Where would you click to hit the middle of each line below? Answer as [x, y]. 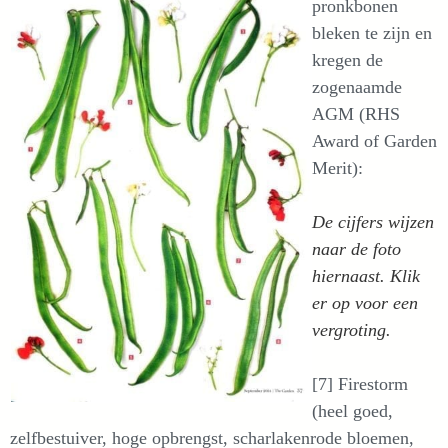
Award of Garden [374, 141]
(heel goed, [352, 411]
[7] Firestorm [360, 384]
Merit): [337, 168]
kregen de [347, 60]
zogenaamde [357, 87]
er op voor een [365, 303]
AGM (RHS [356, 114]
